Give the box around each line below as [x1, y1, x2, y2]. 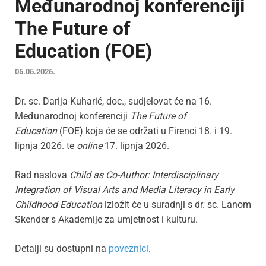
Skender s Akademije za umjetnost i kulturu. [15, 214, 198, 226]
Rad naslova [15, 169, 69, 181]
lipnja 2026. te [15, 140, 77, 152]
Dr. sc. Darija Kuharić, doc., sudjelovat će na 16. [15, 96, 212, 107]
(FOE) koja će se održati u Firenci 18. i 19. [57, 125, 232, 137]
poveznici [109, 243, 148, 255]
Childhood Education [15, 199, 102, 211]
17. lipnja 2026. [104, 140, 169, 152]
